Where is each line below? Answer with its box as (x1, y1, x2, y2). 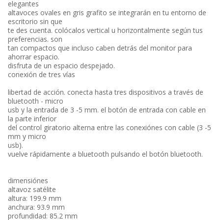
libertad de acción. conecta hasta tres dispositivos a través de (8, 87, 203, 97)
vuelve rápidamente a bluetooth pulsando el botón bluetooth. (8, 149, 203, 159)
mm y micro (8, 132, 46, 141)
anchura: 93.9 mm (8, 202, 65, 212)
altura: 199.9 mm (8, 193, 61, 203)
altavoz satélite (8, 185, 56, 194)
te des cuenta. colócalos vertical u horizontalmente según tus (8, 26, 203, 35)
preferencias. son (8, 34, 62, 44)
